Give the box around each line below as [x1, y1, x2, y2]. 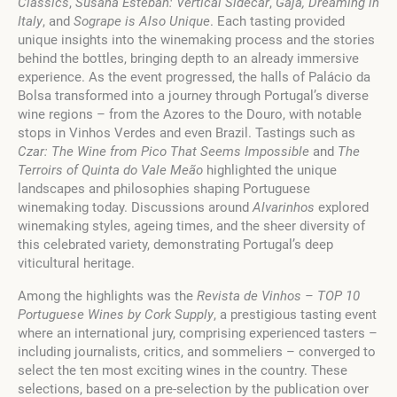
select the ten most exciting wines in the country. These [18, 362, 347, 379]
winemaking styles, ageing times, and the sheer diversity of [18, 218, 365, 235]
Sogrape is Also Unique [74, 13, 210, 30]
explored [315, 199, 369, 216]
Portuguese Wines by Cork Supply [18, 307, 214, 323]
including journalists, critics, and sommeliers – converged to [18, 344, 376, 361]
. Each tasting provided [210, 13, 345, 30]
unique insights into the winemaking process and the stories [18, 32, 375, 49]
